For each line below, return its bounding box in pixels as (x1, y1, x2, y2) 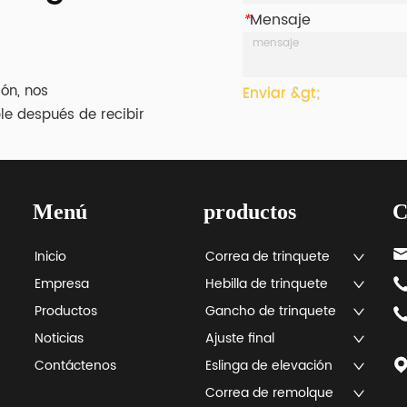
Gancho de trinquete (205, 300, 337, 322)
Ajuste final (205, 327, 275, 349)
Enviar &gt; (243, 81, 321, 105)
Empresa (35, 273, 90, 294)
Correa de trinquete (205, 245, 331, 267)
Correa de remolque (205, 382, 334, 403)
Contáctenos (35, 354, 117, 376)
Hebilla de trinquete (205, 273, 329, 294)
